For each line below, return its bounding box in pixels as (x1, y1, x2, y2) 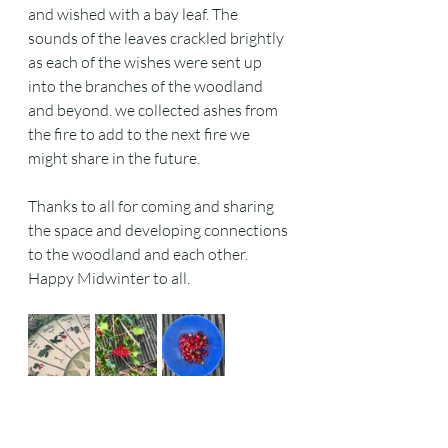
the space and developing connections (28, 220, 291, 240)
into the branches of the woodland (28, 76, 266, 96)
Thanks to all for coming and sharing (28, 196, 277, 216)
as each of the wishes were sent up (28, 52, 265, 72)
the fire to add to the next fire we (28, 124, 253, 144)
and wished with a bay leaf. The (28, 4, 241, 24)
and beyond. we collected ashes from (28, 100, 281, 120)
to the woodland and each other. (28, 244, 251, 264)
